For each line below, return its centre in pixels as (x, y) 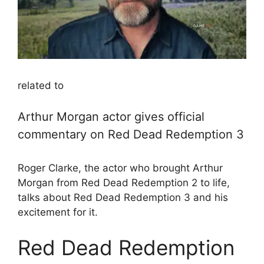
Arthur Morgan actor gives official (111, 117)
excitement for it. (58, 212)
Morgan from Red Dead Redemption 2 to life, (124, 183)
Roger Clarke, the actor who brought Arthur (120, 168)
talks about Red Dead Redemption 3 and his (123, 198)
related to (41, 85)
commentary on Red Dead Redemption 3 (131, 135)
